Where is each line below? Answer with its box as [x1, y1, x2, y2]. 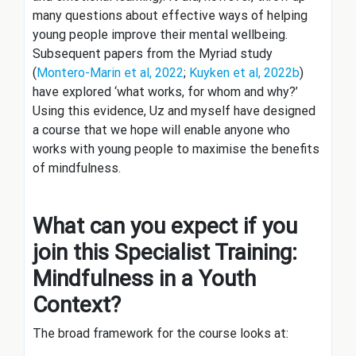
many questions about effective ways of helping [33, 8, 308, 24]
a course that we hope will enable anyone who [33, 122, 290, 138]
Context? [33, 292, 121, 319]
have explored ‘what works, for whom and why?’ [33, 84, 298, 100]
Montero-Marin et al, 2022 [37, 65, 184, 81]
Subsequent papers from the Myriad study [33, 46, 273, 62]
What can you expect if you [33, 213, 297, 240]
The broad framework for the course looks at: [33, 326, 288, 342]
